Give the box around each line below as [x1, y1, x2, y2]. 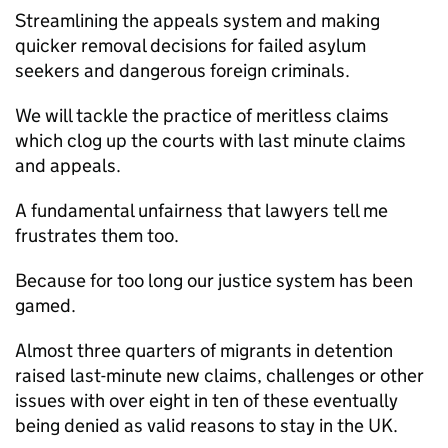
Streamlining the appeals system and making [15, 9, 380, 32]
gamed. [15, 294, 76, 317]
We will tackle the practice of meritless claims [15, 104, 389, 127]
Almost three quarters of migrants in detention [15, 339, 393, 362]
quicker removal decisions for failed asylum [15, 34, 366, 57]
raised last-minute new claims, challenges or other [15, 364, 424, 387]
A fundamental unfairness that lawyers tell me [15, 199, 388, 222]
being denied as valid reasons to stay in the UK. [15, 414, 398, 437]
